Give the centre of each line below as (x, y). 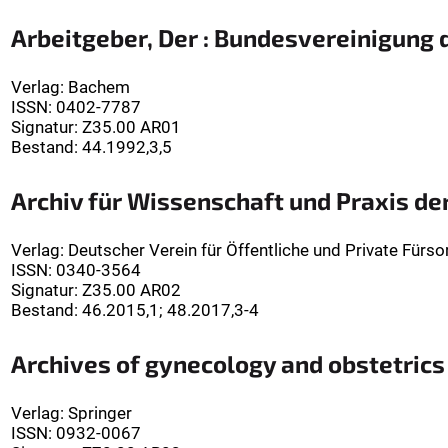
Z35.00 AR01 (131, 127)
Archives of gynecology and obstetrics (228, 364)
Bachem (99, 87)
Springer (100, 413)
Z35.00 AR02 (131, 290)
